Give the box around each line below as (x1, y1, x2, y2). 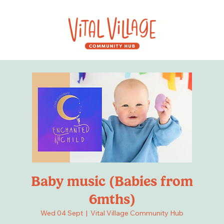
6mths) (88, 191, 135, 208)
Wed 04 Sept (40, 208, 83, 218)
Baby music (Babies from (31, 173, 193, 190)
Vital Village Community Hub (90, 208, 183, 218)
